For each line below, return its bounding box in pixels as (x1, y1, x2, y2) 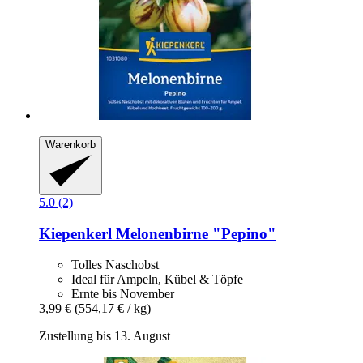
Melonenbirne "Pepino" (112, 224, 276, 242)
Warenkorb (45, 139, 96, 152)
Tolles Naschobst (71, 258, 159, 272)
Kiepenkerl (39, 224, 112, 242)
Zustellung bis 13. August (39, 329, 170, 344)
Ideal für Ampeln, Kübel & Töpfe (71, 272, 243, 287)
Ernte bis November (71, 287, 174, 301)
